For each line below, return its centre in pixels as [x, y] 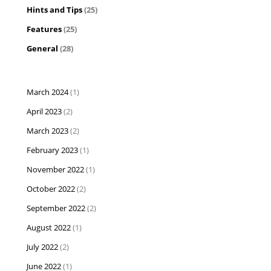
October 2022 [52, 189]
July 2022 [44, 247]
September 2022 [57, 208]
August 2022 [50, 227]
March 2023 [49, 131]
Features [45, 29]
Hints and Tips [56, 10]
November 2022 [57, 169]
